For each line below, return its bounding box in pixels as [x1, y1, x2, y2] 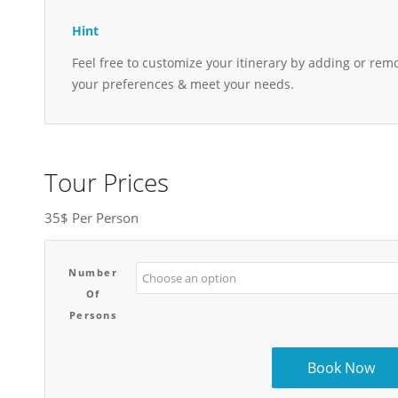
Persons [68, 307, 117, 322]
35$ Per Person [44, 208, 139, 227]
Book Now [307, 357, 376, 378]
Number [68, 265, 117, 279]
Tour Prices [44, 165, 169, 200]
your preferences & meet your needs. [72, 76, 294, 93]
